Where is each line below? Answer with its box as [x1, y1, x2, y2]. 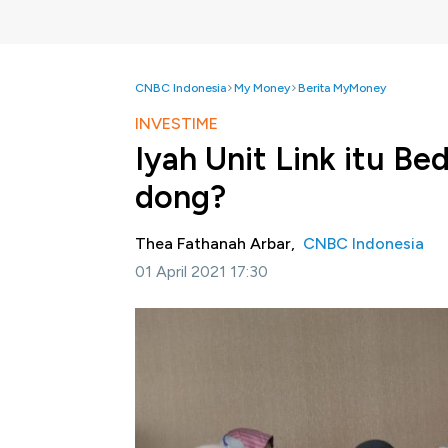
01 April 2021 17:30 [135, 262, 268, 281]
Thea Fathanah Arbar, [135, 234, 303, 253]
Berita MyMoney [298, 81, 386, 95]
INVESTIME [135, 114, 218, 133]
